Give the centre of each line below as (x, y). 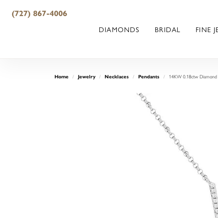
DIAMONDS (119, 29)
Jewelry (87, 77)
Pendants (149, 77)
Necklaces (117, 77)
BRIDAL (168, 29)
